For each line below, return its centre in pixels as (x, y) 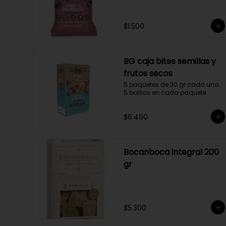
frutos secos (148, 73)
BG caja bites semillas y (170, 61)
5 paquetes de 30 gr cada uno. (172, 84)
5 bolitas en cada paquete (165, 93)
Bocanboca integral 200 (171, 152)
